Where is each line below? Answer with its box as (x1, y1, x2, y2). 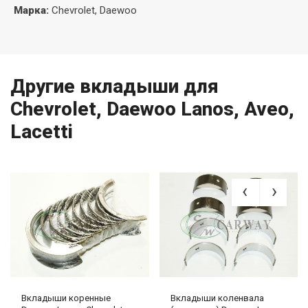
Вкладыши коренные (21, 293, 111, 304)
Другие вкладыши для (10, 75, 219, 98)
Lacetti (10, 120, 73, 144)
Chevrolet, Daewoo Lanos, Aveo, (10, 98, 294, 121)
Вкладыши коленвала (170, 293, 264, 304)
